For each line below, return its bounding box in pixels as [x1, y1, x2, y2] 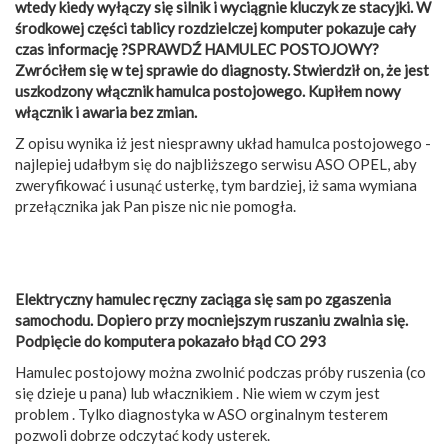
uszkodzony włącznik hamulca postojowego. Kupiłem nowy [15, 81, 401, 100]
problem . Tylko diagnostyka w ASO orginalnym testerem [15, 404, 388, 423]
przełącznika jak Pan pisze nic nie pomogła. [15, 196, 296, 215]
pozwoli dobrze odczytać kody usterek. [15, 425, 270, 444]
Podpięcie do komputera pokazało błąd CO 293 [15, 331, 326, 350]
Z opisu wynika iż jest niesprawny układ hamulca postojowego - [15, 133, 431, 152]
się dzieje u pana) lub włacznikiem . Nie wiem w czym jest [15, 383, 380, 402]
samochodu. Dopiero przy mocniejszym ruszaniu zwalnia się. [15, 310, 408, 329]
